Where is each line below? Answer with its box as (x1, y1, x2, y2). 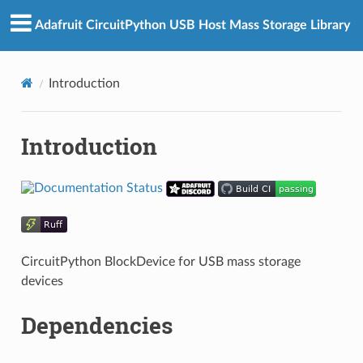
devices (20, 274, 63, 288)
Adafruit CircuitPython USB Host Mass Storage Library (34, 19, 350, 32)
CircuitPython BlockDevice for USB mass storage (20, 254, 301, 268)
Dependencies (20, 310, 173, 340)
